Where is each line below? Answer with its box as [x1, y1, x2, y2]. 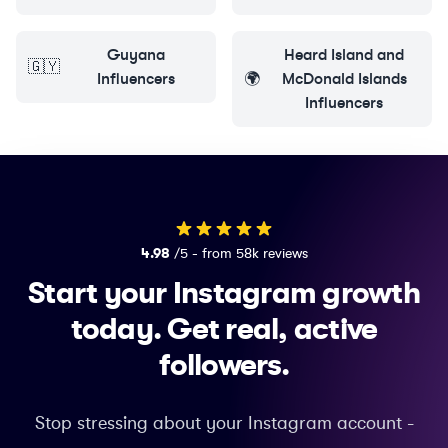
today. [70, 312, 162, 347]
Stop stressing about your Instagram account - [34, 413, 414, 434]
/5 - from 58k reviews [173, 245, 308, 262]
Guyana [107, 45, 165, 65]
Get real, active [167, 312, 378, 347]
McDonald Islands [281, 69, 407, 89]
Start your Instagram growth [28, 276, 420, 311]
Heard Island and [284, 45, 404, 65]
